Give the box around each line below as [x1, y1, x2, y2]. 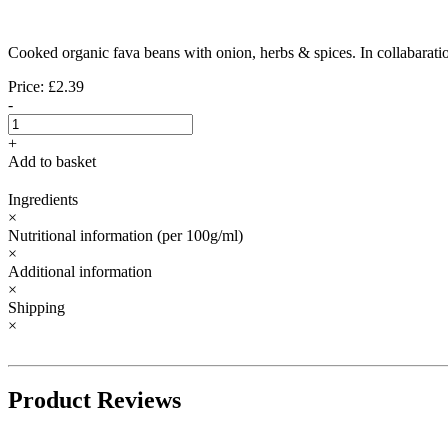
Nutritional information [8, 227, 157, 245]
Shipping [8, 299, 65, 317]
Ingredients [8, 191, 78, 209]
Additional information [8, 263, 152, 281]
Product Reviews [8, 387, 181, 414]
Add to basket [8, 153, 96, 171]
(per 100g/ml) [157, 227, 243, 245]
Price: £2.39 [8, 78, 84, 96]
